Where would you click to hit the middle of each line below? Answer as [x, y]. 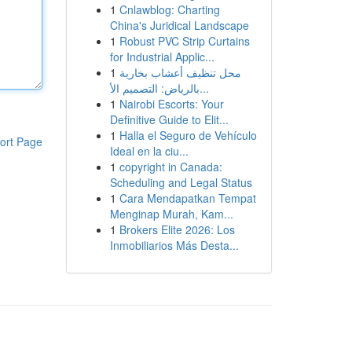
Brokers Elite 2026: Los [177, 229]
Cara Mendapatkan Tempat [187, 198]
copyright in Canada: [170, 167]
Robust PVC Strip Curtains [184, 41]
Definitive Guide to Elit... [169, 119]
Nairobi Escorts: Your [171, 104]
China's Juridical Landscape [179, 25]
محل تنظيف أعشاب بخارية [180, 72]
